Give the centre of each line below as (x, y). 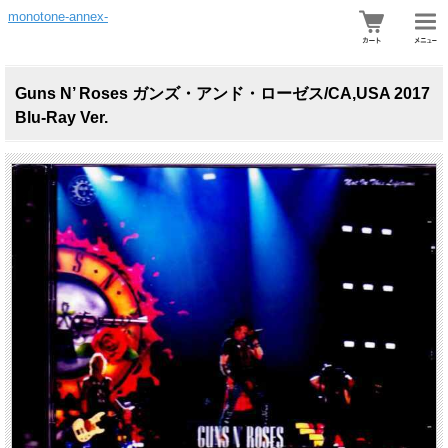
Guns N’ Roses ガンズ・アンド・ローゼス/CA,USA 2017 (222, 93)
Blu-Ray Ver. (61, 117)
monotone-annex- (58, 16)
